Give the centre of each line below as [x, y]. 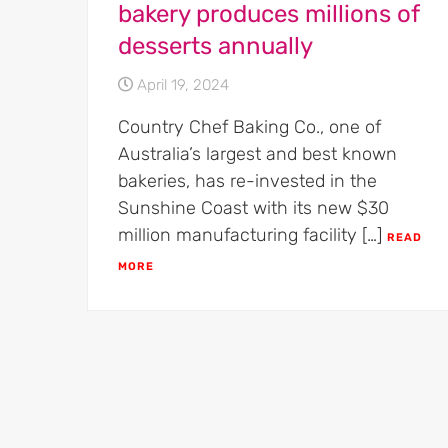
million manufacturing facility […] [252, 235]
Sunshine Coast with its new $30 [253, 208]
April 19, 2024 [183, 85]
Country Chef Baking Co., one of [249, 127]
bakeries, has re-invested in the [247, 181]
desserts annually [215, 46]
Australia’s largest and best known [257, 154]
